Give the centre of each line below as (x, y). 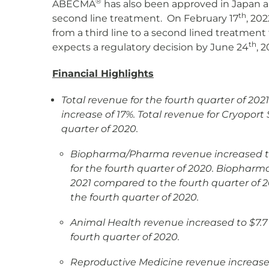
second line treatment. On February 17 (145, 18)
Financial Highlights (103, 74)
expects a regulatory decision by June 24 (150, 47)
